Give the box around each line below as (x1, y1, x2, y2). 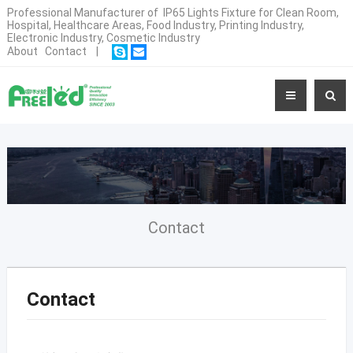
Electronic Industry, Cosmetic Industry (6, 32, 200, 44)
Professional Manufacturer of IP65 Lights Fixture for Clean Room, (6, 6, 339, 19)
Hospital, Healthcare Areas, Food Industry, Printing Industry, (6, 19, 304, 32)
